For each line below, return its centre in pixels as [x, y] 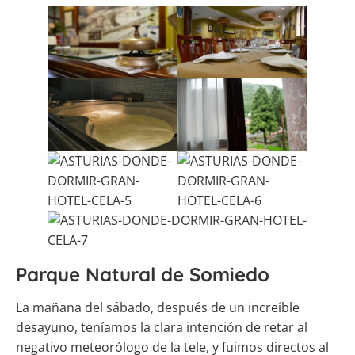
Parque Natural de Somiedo [143, 275]
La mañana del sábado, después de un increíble [158, 308]
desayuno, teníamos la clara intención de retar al [162, 328]
